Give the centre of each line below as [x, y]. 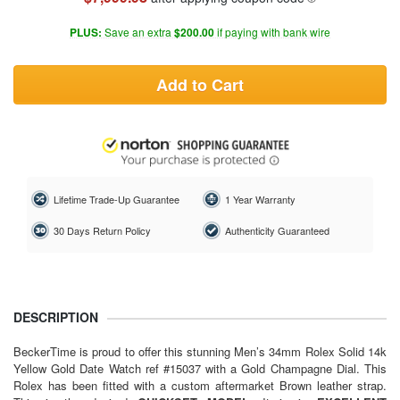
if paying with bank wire [272, 31]
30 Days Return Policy [102, 231]
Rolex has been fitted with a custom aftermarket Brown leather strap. [200, 385]
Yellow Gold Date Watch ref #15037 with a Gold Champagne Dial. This [200, 368]
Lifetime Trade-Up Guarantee [117, 200]
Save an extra [138, 31]
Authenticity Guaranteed [277, 231]
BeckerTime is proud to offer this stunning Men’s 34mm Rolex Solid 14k [200, 351]
